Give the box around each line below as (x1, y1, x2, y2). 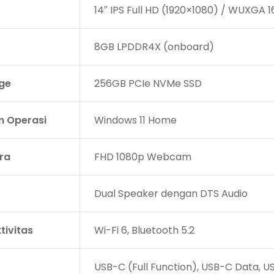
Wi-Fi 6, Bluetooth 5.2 (94, 223, 194, 237)
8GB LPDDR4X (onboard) (94, 39, 214, 54)
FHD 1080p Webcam (94, 149, 191, 164)
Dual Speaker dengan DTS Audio (94, 186, 248, 201)
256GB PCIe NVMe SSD (94, 76, 202, 91)
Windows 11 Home (94, 113, 177, 127)
